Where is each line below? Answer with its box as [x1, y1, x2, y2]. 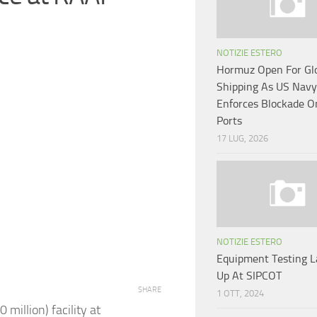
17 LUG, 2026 [217, 133, 268, 144]
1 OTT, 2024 [217, 288, 264, 299]
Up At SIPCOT [217, 269, 282, 283]
